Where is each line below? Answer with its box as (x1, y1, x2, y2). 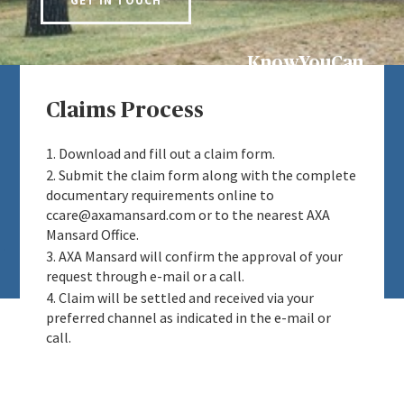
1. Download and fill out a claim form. (45, 144, 275, 163)
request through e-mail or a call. (45, 267, 244, 286)
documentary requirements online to (45, 186, 274, 205)
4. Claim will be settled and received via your (45, 289, 314, 308)
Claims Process (45, 100, 204, 123)
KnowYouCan (247, 53, 364, 72)
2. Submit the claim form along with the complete (45, 166, 356, 185)
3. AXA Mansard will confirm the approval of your (45, 247, 343, 266)
